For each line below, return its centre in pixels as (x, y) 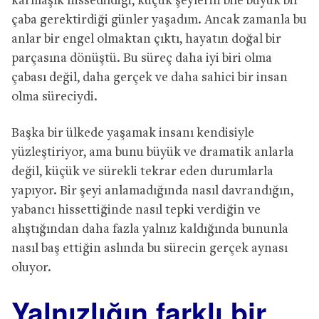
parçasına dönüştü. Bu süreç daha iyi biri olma (142, 58)
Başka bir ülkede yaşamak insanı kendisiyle (133, 133)
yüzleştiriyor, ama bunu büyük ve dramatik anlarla (153, 152)
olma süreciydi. (54, 97)
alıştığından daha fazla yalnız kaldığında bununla (150, 229)
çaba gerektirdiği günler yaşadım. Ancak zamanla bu (159, 20)
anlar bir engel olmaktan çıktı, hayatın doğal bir (146, 39)
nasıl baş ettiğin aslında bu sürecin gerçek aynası (150, 249)
